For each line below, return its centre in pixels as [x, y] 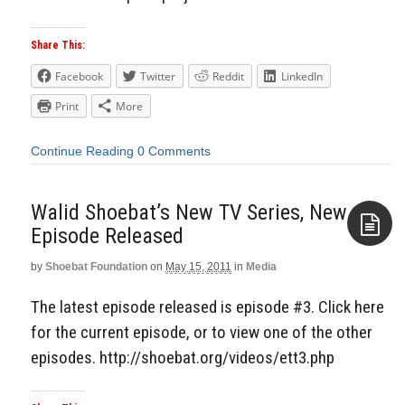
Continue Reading [82, 151]
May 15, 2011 [198, 266]
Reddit [228, 77]
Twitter [158, 77]
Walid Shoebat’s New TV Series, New [189, 212]
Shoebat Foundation [96, 266]
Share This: [58, 46]
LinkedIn [302, 77]
